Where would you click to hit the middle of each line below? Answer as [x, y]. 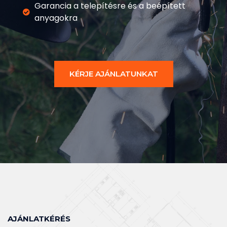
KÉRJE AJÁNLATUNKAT [113, 73]
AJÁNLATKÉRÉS [39, 218]
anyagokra [56, 18]
